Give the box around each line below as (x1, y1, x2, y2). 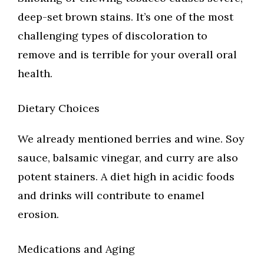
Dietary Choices (18, 101, 100, 115)
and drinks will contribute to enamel (18, 189, 204, 203)
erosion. (18, 207, 59, 222)
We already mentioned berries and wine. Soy (18, 132, 245, 146)
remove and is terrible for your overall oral (18, 48, 237, 62)
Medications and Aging (18, 242, 135, 256)
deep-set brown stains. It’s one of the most (18, 10, 233, 24)
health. (18, 67, 52, 81)
